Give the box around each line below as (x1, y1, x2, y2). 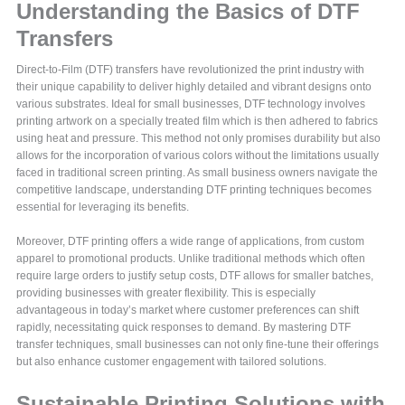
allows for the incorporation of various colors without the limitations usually (16, 149, 380, 163)
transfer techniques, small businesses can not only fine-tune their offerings (16, 338, 380, 352)
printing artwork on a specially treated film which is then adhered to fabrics (16, 115, 379, 128)
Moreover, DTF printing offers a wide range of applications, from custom (16, 235, 365, 249)
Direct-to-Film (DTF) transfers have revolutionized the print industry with (16, 63, 365, 77)
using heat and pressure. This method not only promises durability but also (16, 132, 381, 146)
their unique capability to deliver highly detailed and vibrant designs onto (16, 80, 372, 94)
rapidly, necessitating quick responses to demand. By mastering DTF (16, 321, 352, 334)
